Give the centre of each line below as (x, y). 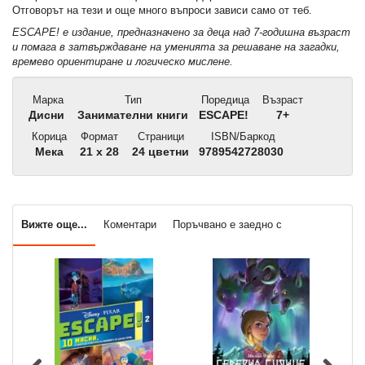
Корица (48, 137)
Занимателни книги (131, 116)
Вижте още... (54, 225)
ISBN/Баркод (241, 137)
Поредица (224, 100)
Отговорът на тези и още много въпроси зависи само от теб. (162, 11)
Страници (159, 137)
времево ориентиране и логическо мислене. (123, 62)
